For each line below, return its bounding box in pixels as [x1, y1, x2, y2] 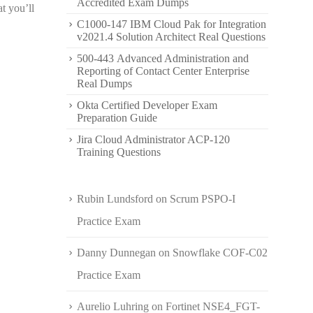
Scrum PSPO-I [170, 193, 235, 205]
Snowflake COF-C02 [173, 247, 268, 259]
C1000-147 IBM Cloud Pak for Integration [77, 18, 266, 30]
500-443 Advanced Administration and [77, 52, 249, 64]
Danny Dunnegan [77, 247, 156, 259]
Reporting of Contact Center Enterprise [77, 65, 249, 77]
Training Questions [77, 146, 161, 158]
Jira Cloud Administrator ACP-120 [77, 133, 230, 145]
